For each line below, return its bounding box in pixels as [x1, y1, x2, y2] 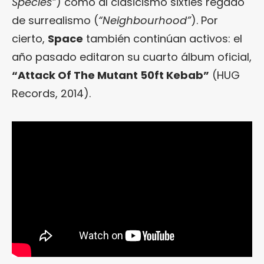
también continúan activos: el [83, 31, 242, 46]
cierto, [12, 31, 48, 46]
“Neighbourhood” [98, 12, 191, 28]
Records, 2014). [12, 85, 91, 101]
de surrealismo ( [12, 12, 98, 28]
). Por [191, 12, 218, 28]
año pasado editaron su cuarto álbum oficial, [12, 49, 252, 64]
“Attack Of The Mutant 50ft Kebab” [12, 67, 209, 82]
